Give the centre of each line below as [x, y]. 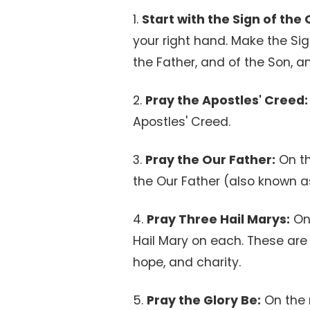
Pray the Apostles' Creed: [227, 100]
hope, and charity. [187, 262]
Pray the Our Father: [210, 160]
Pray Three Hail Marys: [218, 219]
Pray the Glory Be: [204, 300]
